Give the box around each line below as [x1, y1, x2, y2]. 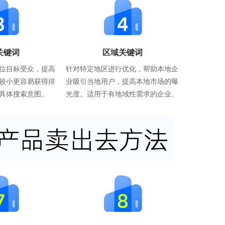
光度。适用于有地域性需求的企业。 [65, 88, 178, 98]
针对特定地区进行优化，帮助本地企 [65, 63, 178, 73]
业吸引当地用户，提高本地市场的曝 [65, 75, 178, 86]
